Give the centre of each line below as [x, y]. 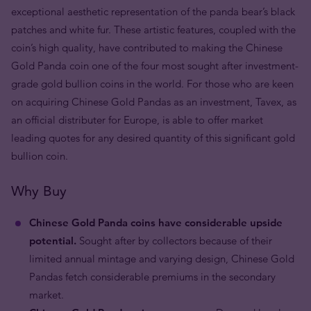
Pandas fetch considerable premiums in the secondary [152, 277]
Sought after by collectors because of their [174, 241]
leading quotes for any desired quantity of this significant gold [153, 138]
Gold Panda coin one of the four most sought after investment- [155, 66]
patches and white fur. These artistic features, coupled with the [153, 30]
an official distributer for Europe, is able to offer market [137, 120]
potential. [53, 241]
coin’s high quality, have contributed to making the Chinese [147, 48]
